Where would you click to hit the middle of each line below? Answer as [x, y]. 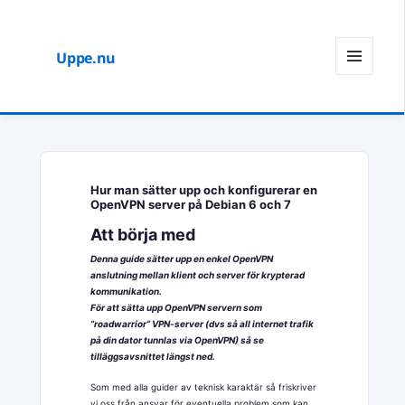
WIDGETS [361, 112]
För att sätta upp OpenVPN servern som [176, 307]
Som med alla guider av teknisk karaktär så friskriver [203, 386]
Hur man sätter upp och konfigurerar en [203, 189]
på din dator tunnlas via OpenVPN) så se [177, 339]
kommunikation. [126, 291]
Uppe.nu [86, 58]
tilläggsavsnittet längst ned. [152, 356]
